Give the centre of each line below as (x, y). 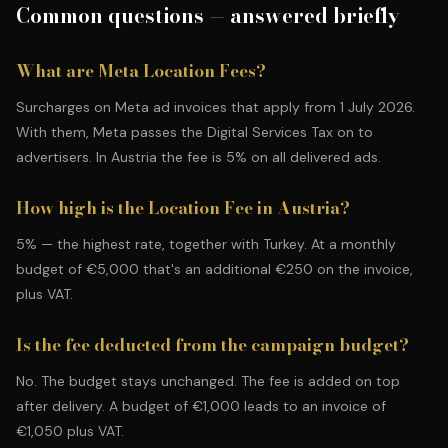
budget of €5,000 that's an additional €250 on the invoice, (214, 269)
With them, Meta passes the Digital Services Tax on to (194, 132)
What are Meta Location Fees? (141, 71)
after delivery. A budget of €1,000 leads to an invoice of (201, 406)
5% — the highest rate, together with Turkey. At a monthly (206, 244)
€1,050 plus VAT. (70, 431)
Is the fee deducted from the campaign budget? (212, 345)
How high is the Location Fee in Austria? (183, 208)
